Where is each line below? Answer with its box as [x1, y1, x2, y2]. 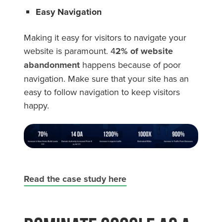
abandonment [24, 58, 80, 71]
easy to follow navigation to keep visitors [24, 85, 180, 98]
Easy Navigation [36, 5, 102, 18]
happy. [24, 99, 52, 111]
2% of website [115, 44, 173, 57]
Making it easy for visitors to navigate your [24, 31, 186, 44]
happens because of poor [80, 58, 181, 71]
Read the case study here [24, 172, 126, 185]
